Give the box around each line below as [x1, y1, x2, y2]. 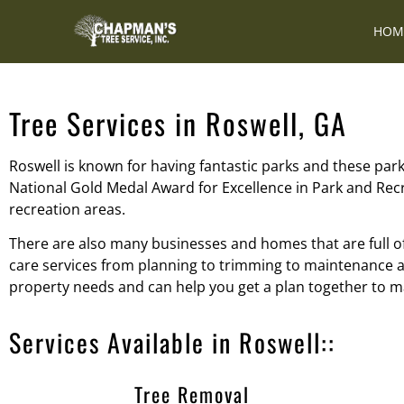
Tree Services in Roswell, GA [9, 102, 347, 144]
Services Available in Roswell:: [9, 323, 335, 361]
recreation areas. [9, 199, 125, 219]
